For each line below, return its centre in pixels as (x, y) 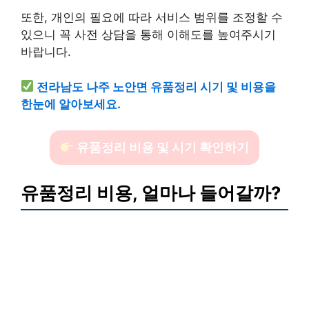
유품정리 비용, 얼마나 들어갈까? (151, 192)
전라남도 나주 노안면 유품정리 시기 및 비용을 (157, 87)
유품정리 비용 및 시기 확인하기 (162, 147)
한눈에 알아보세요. (71, 104)
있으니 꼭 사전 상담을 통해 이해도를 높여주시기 (148, 34)
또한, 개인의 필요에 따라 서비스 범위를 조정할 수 (152, 17)
